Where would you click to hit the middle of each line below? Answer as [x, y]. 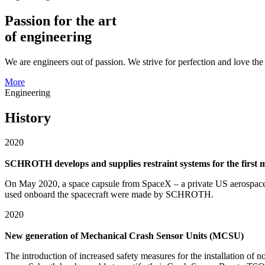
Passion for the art [61, 20]
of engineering [48, 36]
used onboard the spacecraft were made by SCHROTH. [109, 195]
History [28, 117]
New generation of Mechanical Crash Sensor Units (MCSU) [124, 236]
